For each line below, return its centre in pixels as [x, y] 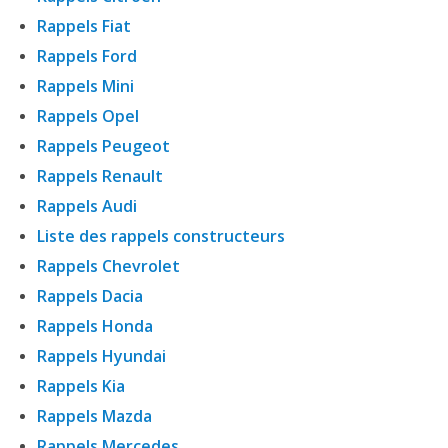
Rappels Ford [87, 55]
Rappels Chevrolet [108, 265]
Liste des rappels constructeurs [161, 235]
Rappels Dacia [90, 295]
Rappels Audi [87, 205]
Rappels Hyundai [101, 355]
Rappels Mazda [94, 415]
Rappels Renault [100, 175]
